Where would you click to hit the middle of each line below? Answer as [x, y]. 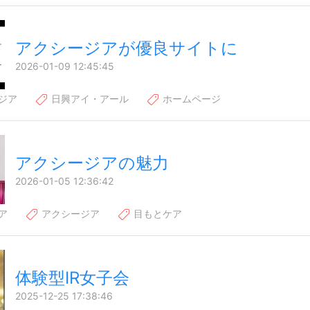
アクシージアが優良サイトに [127, 48]
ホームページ [190, 98]
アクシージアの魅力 [92, 163]
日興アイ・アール [89, 98]
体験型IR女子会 [72, 277]
